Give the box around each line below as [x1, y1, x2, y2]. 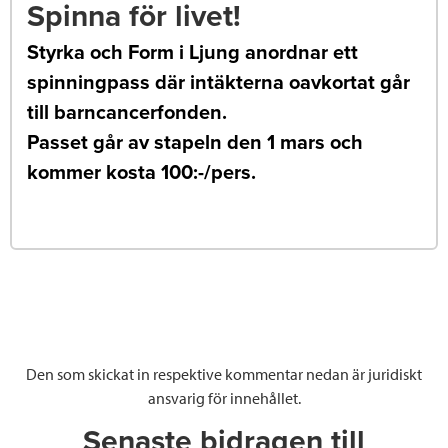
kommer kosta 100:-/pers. [27, 160, 256, 185]
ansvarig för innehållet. [147, 387, 301, 408]
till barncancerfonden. [27, 100, 227, 125]
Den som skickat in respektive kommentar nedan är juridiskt [26, 363, 422, 384]
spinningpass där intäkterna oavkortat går [27, 70, 410, 95]
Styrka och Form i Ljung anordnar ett [27, 40, 358, 65]
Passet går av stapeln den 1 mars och [27, 130, 363, 155]
